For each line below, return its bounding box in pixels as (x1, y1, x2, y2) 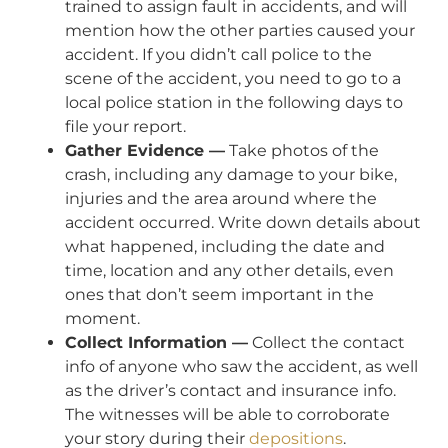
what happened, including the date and (65, 236, 385, 256)
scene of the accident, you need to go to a (65, 68, 401, 88)
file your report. (65, 116, 186, 136)
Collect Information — (65, 332, 248, 352)
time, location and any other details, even (65, 260, 394, 280)
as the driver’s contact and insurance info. (65, 380, 396, 400)
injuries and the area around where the (65, 188, 377, 208)
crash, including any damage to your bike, (65, 164, 397, 184)
